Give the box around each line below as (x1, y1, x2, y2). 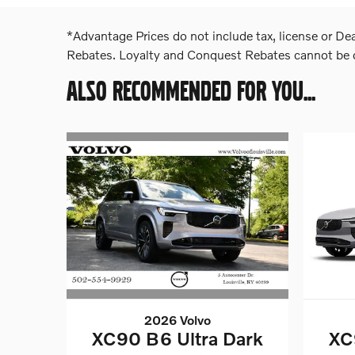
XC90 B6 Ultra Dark (91, 326, 263, 349)
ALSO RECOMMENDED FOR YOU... (67, 73, 315, 108)
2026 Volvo (143, 311, 211, 327)
